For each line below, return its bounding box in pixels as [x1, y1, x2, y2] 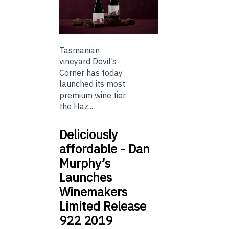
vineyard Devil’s [59, 56, 117, 67]
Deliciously [59, 126, 118, 143]
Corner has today [59, 67, 123, 78]
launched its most [59, 79, 125, 89]
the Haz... [59, 101, 93, 112]
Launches [59, 169, 112, 186]
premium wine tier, [59, 90, 127, 101]
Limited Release [59, 198, 146, 215]
